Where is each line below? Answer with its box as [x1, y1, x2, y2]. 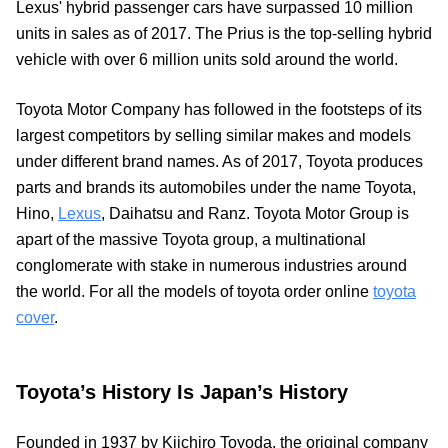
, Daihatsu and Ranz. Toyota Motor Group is [101, 204, 409, 222]
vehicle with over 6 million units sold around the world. [16, 50, 398, 68]
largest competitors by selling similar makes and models [16, 126, 411, 144]
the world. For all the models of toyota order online [16, 282, 373, 300]
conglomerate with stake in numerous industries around [16, 256, 407, 274]
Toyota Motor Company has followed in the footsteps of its [16, 100, 422, 118]
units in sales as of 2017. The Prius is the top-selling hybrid [16, 24, 432, 42]
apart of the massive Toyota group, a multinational [16, 230, 366, 248]
